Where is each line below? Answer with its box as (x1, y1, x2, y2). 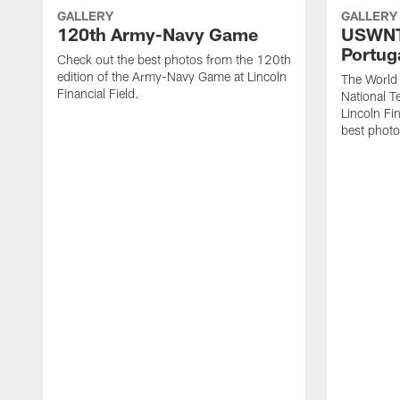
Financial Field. (57, 86, 139, 102)
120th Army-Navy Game (57, 23, 258, 46)
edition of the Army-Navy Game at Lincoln (57, 69, 287, 85)
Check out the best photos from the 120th (57, 52, 291, 68)
